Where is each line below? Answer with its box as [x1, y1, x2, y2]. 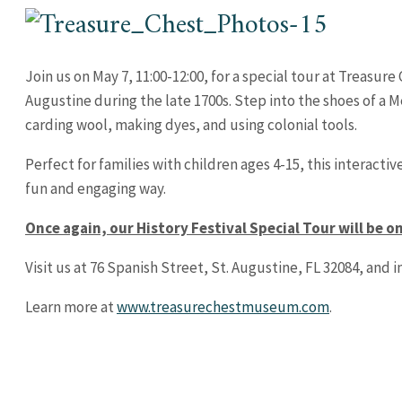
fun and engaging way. [25, 178, 166, 198]
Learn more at [25, 296, 117, 317]
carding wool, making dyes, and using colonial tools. [25, 114, 357, 135]
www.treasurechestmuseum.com [117, 296, 329, 317]
